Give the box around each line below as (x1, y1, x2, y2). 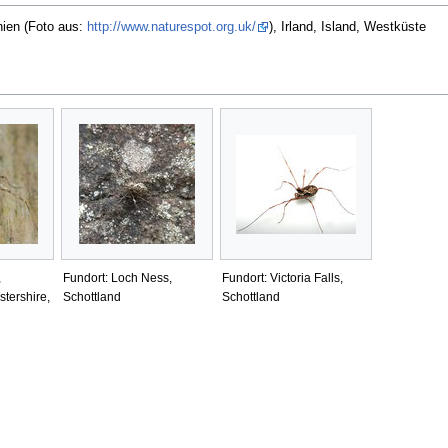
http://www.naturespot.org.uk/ (86, 19, 256, 34)
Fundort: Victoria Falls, (221, 270, 343, 285)
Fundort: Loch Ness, (62, 270, 172, 285)
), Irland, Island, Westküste (268, 19, 426, 34)
